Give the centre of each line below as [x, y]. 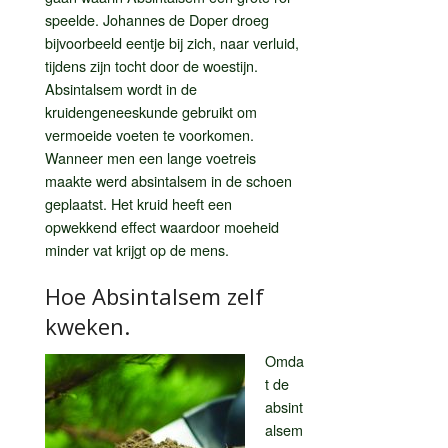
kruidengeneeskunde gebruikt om [151, 111]
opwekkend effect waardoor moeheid [162, 226]
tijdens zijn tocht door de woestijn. [151, 65]
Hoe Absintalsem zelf [154, 295]
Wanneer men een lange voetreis [150, 157]
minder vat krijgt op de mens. [137, 249]
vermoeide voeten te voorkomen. [149, 134]
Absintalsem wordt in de [121, 88]
